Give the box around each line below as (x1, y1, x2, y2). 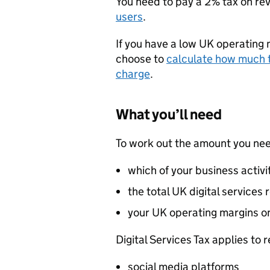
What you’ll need (116, 105, 222, 123)
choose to (116, 52, 166, 66)
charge (116, 67, 150, 81)
